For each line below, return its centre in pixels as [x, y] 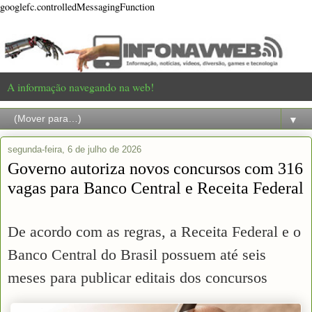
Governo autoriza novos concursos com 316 [155, 168]
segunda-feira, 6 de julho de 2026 [75, 149]
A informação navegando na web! [80, 86]
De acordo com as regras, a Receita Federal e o [154, 231]
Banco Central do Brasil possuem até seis [137, 254]
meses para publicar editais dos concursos [138, 277]
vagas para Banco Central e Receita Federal [156, 187]
